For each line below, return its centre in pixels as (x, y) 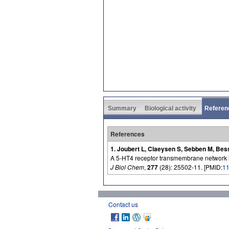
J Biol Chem (127, 167)
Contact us (123, 204)
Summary (122, 108)
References (128, 134)
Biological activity (170, 108)
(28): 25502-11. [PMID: (190, 167)
